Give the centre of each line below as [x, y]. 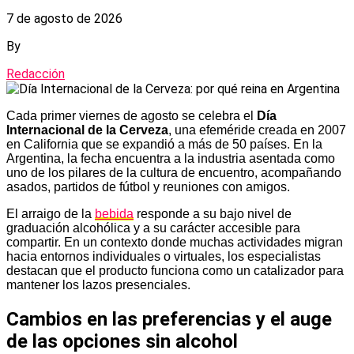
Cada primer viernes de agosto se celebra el [132, 115]
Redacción [36, 73]
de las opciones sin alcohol [122, 341]
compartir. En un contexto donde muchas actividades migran [175, 242]
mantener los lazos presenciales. [98, 284]
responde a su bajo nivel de [213, 213]
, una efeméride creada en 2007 [257, 130]
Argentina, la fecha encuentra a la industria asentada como [171, 158]
